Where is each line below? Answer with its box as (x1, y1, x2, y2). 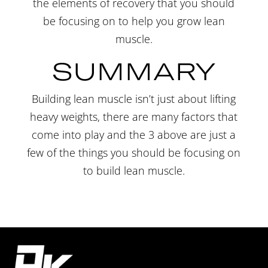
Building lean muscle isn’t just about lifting (32, 91, 236, 106)
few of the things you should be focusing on (27, 145, 241, 160)
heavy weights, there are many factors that (30, 109, 238, 124)
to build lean (83, 163, 148, 178)
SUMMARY (51, 56, 216, 85)
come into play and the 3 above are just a (32, 127, 236, 142)
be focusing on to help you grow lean (42, 13, 225, 28)
